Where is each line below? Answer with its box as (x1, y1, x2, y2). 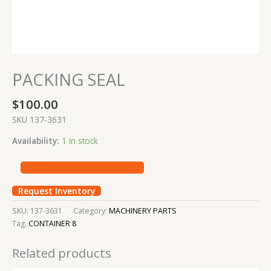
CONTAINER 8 (28, 218, 76, 229)
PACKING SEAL (12, 68, 125, 91)
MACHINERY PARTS (109, 206, 177, 217)
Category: (73, 206, 109, 217)
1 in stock (62, 134, 98, 146)
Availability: (12, 134, 59, 146)
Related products (12, 244, 111, 261)
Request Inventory (18, 185, 95, 197)
